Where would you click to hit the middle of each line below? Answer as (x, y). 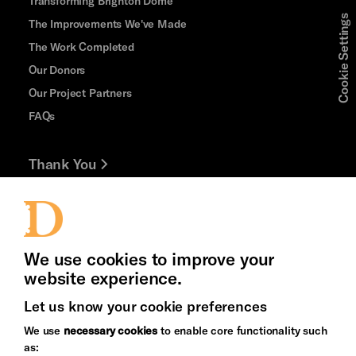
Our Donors (57, 70)
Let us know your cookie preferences (145, 306)
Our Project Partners (80, 93)
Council (202, 344)
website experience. (103, 277)
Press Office (68, 231)
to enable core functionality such (242, 330)
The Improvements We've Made (107, 24)
